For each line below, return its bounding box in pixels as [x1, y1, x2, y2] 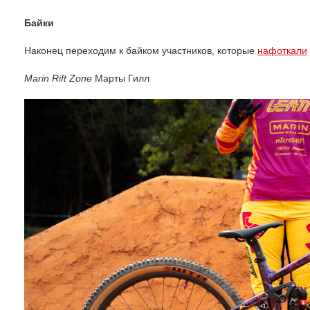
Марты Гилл [92, 72, 149, 84]
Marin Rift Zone [24, 72, 92, 84]
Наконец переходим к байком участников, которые [24, 44, 257, 56]
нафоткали [257, 44, 307, 56]
